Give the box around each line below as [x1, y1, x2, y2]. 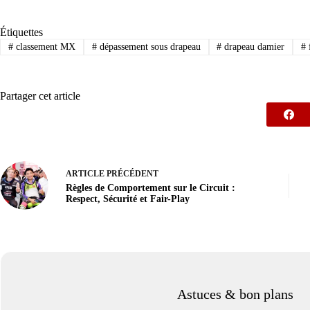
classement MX [12, 41, 75, 52]
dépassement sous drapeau [96, 41, 201, 52]
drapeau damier [221, 41, 285, 52]
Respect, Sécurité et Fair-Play [66, 193, 190, 204]
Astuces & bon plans [177, 286, 294, 302]
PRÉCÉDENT [104, 168, 158, 179]
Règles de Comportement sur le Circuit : [66, 182, 235, 193]
